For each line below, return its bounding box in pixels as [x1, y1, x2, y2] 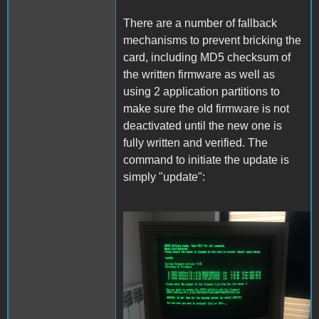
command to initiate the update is [123, 153, 289, 166]
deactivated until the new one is [123, 119, 282, 132]
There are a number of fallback [123, 16, 277, 29]
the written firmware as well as [123, 68, 275, 80]
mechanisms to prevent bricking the [123, 33, 301, 46]
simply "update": [123, 170, 205, 183]
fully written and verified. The [123, 136, 268, 149]
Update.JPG [129, 226, 209, 243]
